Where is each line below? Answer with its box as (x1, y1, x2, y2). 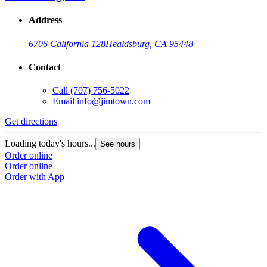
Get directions (5, 116, 57, 127)
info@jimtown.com (77, 96, 150, 107)
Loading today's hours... (5, 138, 95, 149)
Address (29, 15, 62, 26)
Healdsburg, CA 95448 (105, 38, 193, 49)
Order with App (5, 172, 64, 182)
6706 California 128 (29, 38, 105, 49)
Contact (29, 61, 61, 72)
